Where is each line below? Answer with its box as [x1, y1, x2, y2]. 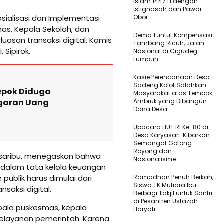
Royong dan [133, 146, 172, 155]
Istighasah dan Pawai [133, 4, 201, 13]
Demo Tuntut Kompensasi [133, 30, 212, 39]
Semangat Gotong [133, 138, 192, 147]
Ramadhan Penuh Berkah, [133, 172, 213, 181]
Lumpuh [133, 54, 158, 63]
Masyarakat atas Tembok [133, 88, 212, 97]
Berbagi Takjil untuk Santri [133, 188, 212, 197]
